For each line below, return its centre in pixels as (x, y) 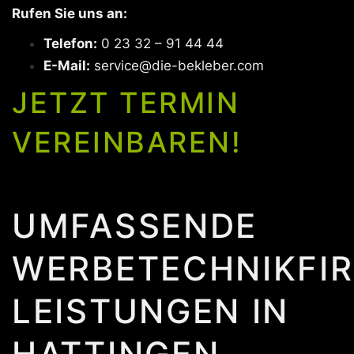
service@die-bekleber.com (179, 66)
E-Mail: (67, 66)
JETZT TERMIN (126, 103)
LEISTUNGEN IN (151, 311)
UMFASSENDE (135, 226)
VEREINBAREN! (127, 143)
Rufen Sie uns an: (70, 14)
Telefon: (70, 44)
